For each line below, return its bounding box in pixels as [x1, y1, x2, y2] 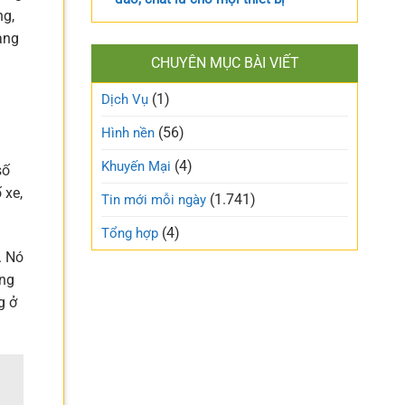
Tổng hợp [101, 224, 158, 241]
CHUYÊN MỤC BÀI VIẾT [150, 53, 299, 71]
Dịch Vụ [101, 90, 148, 108]
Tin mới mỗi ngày [101, 191, 206, 208]
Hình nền [101, 124, 155, 141]
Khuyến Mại [101, 157, 171, 174]
